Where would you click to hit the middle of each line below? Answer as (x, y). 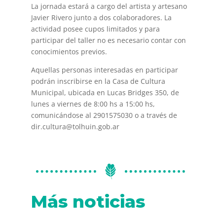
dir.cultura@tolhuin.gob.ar (75, 126)
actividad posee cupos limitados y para (95, 29)
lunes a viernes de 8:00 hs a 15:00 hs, (93, 104)
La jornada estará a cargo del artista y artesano (109, 6)
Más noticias (88, 201)
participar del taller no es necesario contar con (108, 40)
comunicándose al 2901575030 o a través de (104, 115)
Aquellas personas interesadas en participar (104, 70)
